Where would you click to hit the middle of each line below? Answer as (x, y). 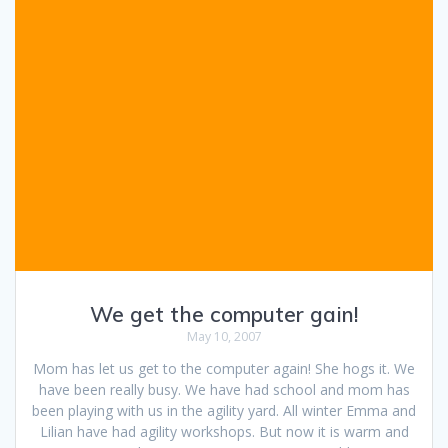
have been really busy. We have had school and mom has (224, 389)
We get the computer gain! (224, 314)
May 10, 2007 (224, 336)
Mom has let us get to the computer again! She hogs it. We (224, 368)
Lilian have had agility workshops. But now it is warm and (224, 431)
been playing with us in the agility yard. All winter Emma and (224, 410)
